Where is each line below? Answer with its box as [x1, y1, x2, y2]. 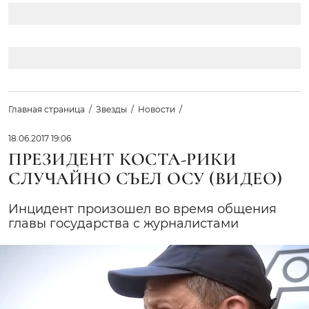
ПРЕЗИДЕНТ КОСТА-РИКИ [8, 148, 237, 170]
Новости [138, 104, 175, 115]
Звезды [96, 104, 127, 115]
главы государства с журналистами [8, 216, 239, 232]
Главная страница [8, 104, 85, 115]
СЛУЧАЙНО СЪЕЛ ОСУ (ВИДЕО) [8, 168, 283, 190]
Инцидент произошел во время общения [8, 201, 277, 217]
